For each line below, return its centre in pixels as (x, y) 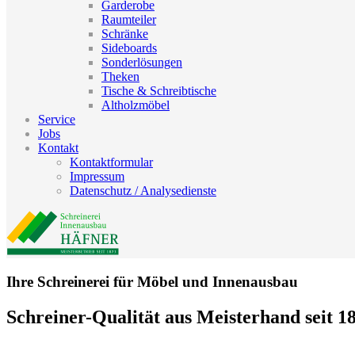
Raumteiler (129, 19)
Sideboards (129, 48)
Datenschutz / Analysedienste (143, 191)
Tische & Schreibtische (159, 91)
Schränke (125, 34)
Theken (120, 76)
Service (57, 119)
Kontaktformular (111, 162)
